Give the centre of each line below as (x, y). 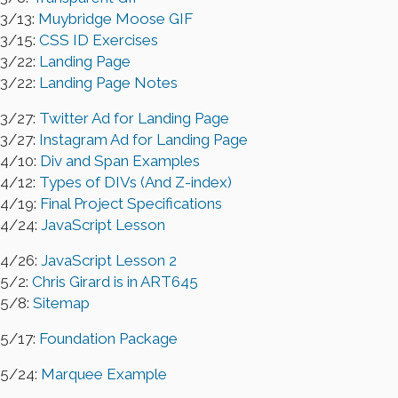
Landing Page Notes (108, 83)
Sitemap (61, 303)
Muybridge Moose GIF (115, 19)
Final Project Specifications (131, 204)
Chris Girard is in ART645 (115, 282)
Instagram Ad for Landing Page (143, 140)
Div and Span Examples (120, 161)
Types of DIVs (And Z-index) (135, 183)
